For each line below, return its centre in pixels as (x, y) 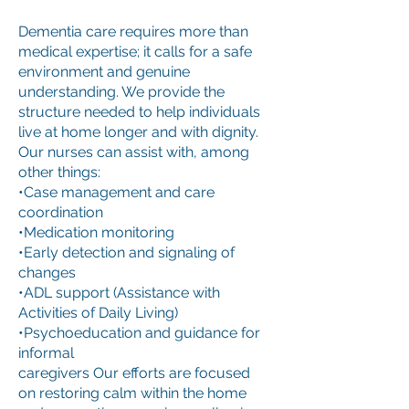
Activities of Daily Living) (98, 313)
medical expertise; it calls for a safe (135, 52)
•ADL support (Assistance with (119, 293)
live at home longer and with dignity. (138, 132)
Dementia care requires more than (133, 31)
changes (47, 273)
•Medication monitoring (96, 232)
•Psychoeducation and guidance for (139, 333)
